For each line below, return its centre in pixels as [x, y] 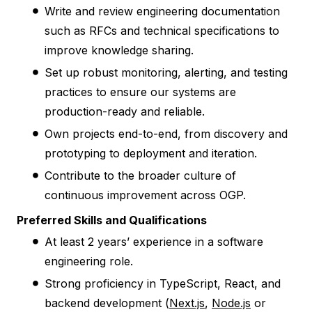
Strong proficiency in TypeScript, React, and [163, 283]
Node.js [231, 303]
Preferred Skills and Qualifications [112, 220]
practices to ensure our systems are [140, 92]
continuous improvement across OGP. [145, 195]
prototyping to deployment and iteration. [151, 153]
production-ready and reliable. [125, 111]
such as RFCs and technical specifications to [162, 30]
